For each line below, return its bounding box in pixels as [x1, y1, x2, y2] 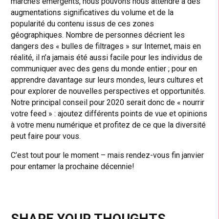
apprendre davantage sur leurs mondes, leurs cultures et [11, 75, 203, 85]
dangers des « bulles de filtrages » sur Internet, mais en [11, 42, 201, 51]
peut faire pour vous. [11, 131, 81, 141]
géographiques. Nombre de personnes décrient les [11, 30, 185, 40]
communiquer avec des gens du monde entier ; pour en [11, 64, 197, 74]
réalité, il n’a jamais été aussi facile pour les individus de [11, 53, 203, 63]
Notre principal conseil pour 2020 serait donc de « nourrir [11, 98, 205, 108]
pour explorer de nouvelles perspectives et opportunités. [11, 87, 206, 96]
